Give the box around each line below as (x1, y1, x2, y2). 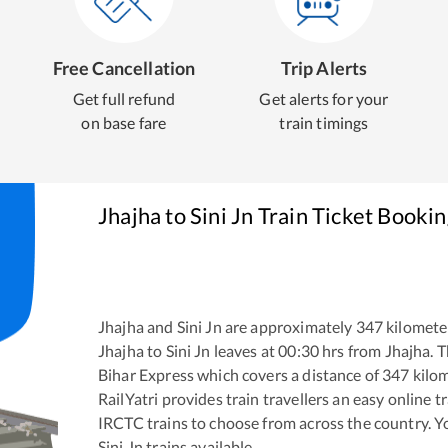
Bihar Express (98, 364, 194, 384)
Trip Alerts (280, 57, 368, 79)
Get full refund (72, 89, 176, 108)
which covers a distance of (193, 364, 380, 384)
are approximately (221, 316, 353, 336)
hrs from (319, 340, 385, 360)
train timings (279, 113, 369, 132)
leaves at (210, 340, 276, 360)
